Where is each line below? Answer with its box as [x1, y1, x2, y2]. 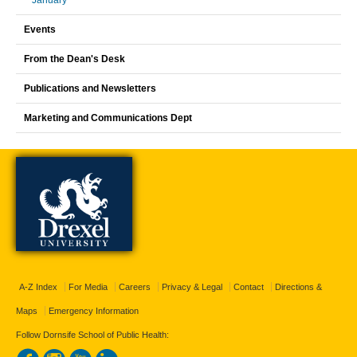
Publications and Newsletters [24, 83, 156, 94]
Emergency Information [49, 306, 139, 316]
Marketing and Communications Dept [24, 112, 192, 124]
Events [24, 24, 56, 35]
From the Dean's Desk [24, 53, 125, 65]
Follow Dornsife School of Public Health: [16, 330, 169, 339]
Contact [233, 282, 264, 292]
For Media [69, 282, 108, 292]
